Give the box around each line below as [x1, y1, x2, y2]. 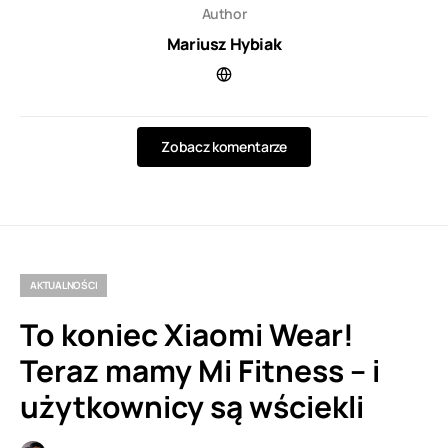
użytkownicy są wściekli [20, 385, 364, 427]
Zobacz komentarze [161, 136, 287, 156]
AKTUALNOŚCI [30, 277, 98, 292]
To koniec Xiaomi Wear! [20, 313, 354, 355]
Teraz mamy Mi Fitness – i [20, 349, 380, 391]
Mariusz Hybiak [166, 32, 282, 55]
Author [201, 3, 247, 23]
